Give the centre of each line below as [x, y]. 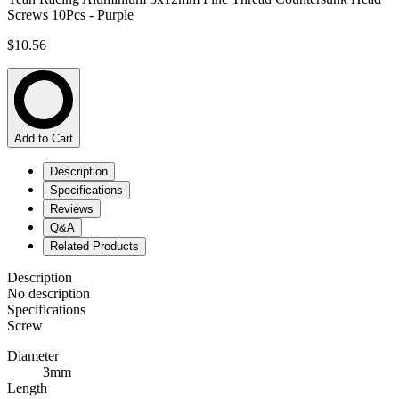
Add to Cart [44, 139]
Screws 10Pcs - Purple [70, 15]
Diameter [33, 356]
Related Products [94, 247]
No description [49, 294]
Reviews [72, 209]
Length [27, 388]
